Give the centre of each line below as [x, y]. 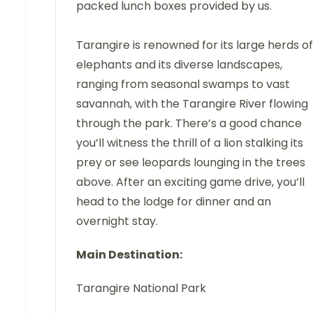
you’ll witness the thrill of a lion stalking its [190, 143]
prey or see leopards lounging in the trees [191, 163]
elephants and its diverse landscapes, [179, 65]
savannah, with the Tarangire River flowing [192, 104]
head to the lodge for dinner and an [174, 202]
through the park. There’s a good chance [189, 124]
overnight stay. [117, 221]
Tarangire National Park [141, 289]
